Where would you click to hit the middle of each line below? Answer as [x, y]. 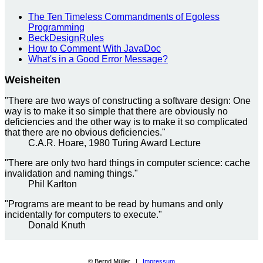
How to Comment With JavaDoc [95, 48]
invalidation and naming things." [71, 173]
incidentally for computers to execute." [83, 214]
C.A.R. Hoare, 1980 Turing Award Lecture [114, 143]
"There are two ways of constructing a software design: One [128, 100]
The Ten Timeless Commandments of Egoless [124, 16]
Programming [56, 27]
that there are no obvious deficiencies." [85, 132]
